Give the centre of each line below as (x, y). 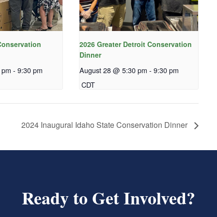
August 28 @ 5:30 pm (113, 70)
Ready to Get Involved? (108, 198)
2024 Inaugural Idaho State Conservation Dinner (106, 125)
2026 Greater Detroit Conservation (135, 44)
